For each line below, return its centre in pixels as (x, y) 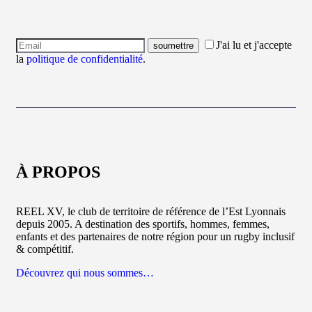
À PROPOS (58, 172)
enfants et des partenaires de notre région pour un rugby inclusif (155, 236)
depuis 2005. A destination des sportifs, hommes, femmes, (143, 224)
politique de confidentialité (85, 58)
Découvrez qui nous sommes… (85, 272)
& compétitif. (45, 249)
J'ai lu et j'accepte (254, 45)
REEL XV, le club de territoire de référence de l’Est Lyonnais (151, 211)
